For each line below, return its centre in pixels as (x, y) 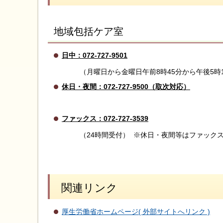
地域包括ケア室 (86, 32)
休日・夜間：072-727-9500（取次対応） (126, 87)
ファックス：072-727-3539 (105, 118)
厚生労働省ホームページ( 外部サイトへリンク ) (136, 212)
